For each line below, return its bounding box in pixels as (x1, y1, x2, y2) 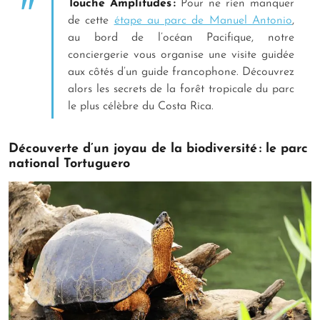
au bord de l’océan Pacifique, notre (68, 32, 294, 44)
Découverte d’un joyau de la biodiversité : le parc (9, 142, 308, 156)
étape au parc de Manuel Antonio (114, 15, 293, 27)
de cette (68, 15, 114, 27)
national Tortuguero (9, 157, 134, 171)
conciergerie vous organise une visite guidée (68, 49, 294, 61)
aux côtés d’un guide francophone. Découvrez (68, 66, 294, 79)
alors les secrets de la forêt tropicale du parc (68, 84, 294, 96)
